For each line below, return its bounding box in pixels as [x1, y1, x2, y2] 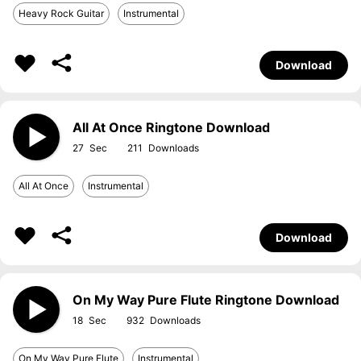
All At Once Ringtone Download [73, 119, 270, 135]
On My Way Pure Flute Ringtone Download [73, 292, 339, 308]
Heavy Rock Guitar [19, 7, 104, 19]
